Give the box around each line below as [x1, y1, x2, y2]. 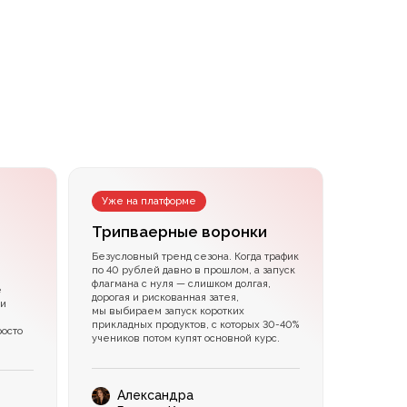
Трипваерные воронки [92, 223, 268, 242]
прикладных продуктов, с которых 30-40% [92, 319, 300, 332]
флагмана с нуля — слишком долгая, [92, 278, 272, 291]
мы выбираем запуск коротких [92, 305, 245, 318]
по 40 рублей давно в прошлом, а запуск [92, 264, 296, 277]
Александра [117, 388, 194, 403]
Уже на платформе [102, 195, 197, 208]
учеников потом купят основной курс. [92, 333, 281, 345]
